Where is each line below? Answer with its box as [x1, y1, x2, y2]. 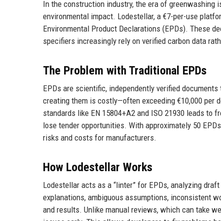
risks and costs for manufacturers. [43, 133, 156, 143]
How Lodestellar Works [43, 160, 152, 174]
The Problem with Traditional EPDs [43, 64, 207, 77]
